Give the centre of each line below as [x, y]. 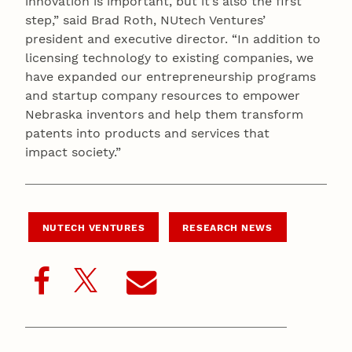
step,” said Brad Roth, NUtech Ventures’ [145, 20]
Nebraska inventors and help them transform [164, 114]
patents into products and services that [147, 133]
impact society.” [73, 152]
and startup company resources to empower [163, 95]
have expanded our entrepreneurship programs [170, 76]
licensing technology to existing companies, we [169, 57]
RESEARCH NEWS [227, 227]
